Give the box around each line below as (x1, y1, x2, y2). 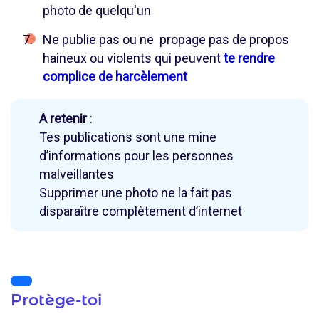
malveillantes (39, 167, 114, 182)
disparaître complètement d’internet (39, 204, 242, 219)
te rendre (224, 51, 275, 66)
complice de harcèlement (43, 69, 187, 85)
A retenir (39, 111, 87, 127)
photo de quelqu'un (43, 3, 151, 19)
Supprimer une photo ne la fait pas (39, 185, 232, 201)
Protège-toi (11, 291, 102, 310)
